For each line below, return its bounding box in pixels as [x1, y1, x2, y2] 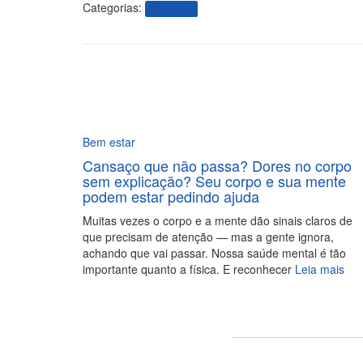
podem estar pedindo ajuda [83, 186, 259, 207]
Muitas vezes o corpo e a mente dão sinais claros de [83, 212, 352, 228]
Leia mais [292, 261, 344, 277]
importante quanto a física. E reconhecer [83, 261, 292, 277]
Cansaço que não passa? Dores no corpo [83, 155, 352, 176]
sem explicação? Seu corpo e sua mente [83, 170, 346, 191]
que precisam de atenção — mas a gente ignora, [83, 228, 334, 245]
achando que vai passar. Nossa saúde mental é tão [83, 245, 346, 261]
